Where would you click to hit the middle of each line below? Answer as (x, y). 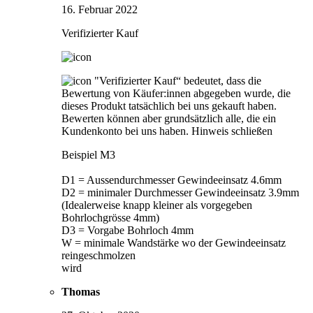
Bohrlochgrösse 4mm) (110, 217)
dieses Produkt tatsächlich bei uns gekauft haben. (169, 105)
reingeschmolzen (99, 255)
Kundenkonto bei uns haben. (125, 131)
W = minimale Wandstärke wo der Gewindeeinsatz (174, 242)
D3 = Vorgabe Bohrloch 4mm (128, 230)
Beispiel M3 (88, 154)
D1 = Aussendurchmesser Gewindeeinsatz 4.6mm (172, 180)
